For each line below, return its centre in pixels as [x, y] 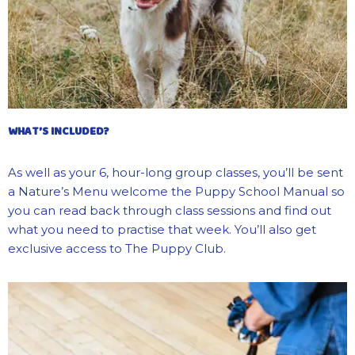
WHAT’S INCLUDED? [59, 131]
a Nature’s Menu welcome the [101, 191]
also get [291, 229]
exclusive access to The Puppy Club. [117, 248]
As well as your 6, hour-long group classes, [136, 172]
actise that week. [182, 229]
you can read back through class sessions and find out [170, 210]
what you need [53, 229]
